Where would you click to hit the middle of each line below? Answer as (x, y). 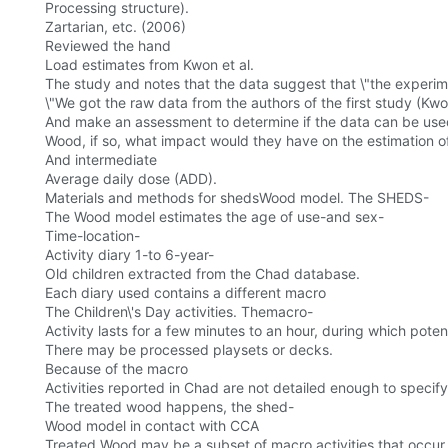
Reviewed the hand (108, 46)
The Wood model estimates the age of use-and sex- (214, 217)
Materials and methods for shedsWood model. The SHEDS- (237, 198)
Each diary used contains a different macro (185, 293)
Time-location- (92, 236)
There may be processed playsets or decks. (189, 350)
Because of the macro (116, 369)
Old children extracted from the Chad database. (202, 274)
